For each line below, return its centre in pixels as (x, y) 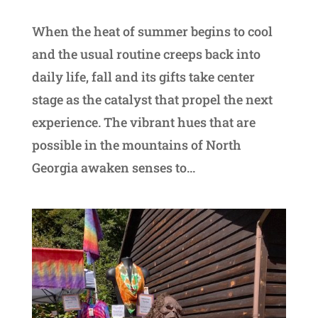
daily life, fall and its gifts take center (143, 77)
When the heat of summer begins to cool (152, 32)
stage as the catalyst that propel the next (152, 100)
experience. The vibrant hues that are (143, 122)
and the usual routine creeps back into (146, 54)
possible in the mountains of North (136, 145)
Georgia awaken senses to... (113, 168)
